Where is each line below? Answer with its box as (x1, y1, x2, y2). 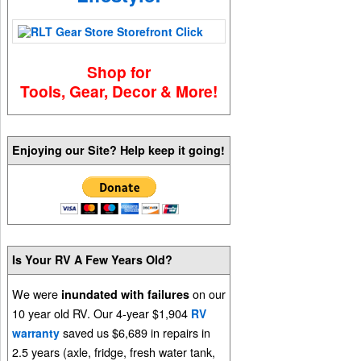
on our (189, 285, 226, 303)
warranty (12, 325, 60, 342)
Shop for (87, 60, 151, 83)
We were (12, 285, 62, 303)
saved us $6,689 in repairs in (60, 324, 211, 342)
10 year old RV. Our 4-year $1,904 (12, 305, 192, 322)
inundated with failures (61, 286, 190, 303)
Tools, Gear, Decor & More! (20, 79, 218, 102)
